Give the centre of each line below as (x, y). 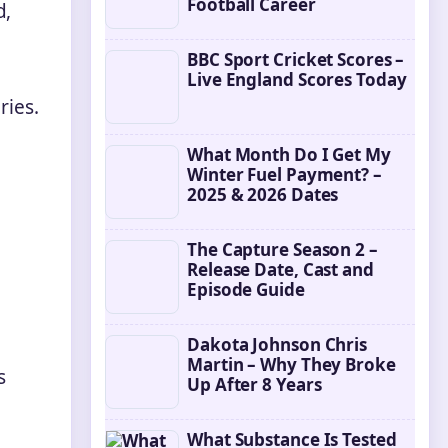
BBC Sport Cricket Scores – (296, 59)
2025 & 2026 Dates (263, 194)
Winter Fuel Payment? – (284, 174)
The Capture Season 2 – (282, 249)
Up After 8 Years (254, 384)
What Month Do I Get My (289, 154)
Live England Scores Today (297, 79)
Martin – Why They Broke (291, 364)
